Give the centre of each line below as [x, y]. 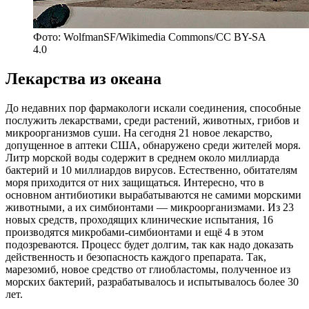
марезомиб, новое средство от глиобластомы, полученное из [148, 269]
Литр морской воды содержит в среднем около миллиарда [142, 157]
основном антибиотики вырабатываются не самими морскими [153, 195]
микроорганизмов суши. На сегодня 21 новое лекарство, [139, 132]
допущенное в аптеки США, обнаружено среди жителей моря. [153, 145]
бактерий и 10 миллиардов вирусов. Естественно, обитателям [151, 170]
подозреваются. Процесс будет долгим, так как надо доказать [149, 244]
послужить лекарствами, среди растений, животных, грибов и [152, 120]
